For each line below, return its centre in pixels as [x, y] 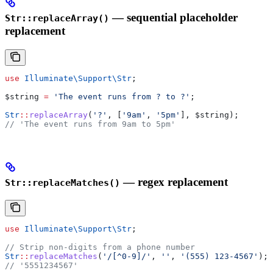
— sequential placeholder [173, 18]
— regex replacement [174, 182]
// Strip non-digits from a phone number [100, 247]
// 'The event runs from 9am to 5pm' [90, 124]
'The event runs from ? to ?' [119, 96]
